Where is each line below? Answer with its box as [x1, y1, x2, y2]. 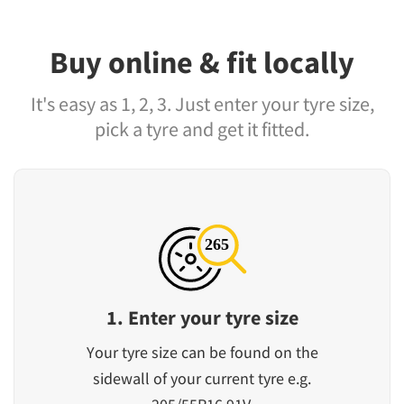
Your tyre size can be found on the [86, 342, 318, 363]
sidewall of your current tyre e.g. [93, 368, 311, 390]
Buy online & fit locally [50, 43, 354, 82]
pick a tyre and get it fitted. [95, 116, 309, 142]
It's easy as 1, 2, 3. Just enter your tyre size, [30, 91, 374, 117]
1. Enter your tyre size [106, 305, 298, 331]
